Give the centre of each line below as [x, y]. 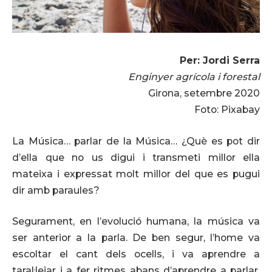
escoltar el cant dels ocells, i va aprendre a [136, 254]
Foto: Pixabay [227, 109]
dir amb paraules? [56, 190]
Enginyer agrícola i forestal [194, 76]
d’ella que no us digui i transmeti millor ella [136, 157]
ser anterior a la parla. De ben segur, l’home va [136, 238]
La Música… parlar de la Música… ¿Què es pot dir [136, 141]
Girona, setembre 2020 [204, 93]
